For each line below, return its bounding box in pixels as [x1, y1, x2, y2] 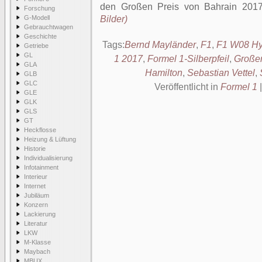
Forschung [24, 5, 55, 12]
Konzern [24, 201, 48, 208]
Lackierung [24, 211, 56, 218]
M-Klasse [24, 239, 51, 246]
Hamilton [145, 68, 182, 78]
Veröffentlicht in [154, 82, 220, 92]
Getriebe [24, 42, 49, 49]
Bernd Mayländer [124, 40, 196, 50]
